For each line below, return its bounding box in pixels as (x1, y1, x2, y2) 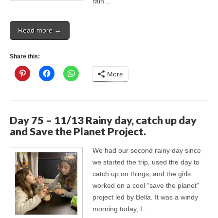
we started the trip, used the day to (92, 158, 200, 166)
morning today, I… (92, 204, 149, 213)
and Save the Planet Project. (10, 125, 146, 138)
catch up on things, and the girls (92, 169, 191, 178)
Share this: (10, 53, 40, 60)
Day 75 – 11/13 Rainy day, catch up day (10, 114, 197, 127)
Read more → (18, 26, 61, 34)
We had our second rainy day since (92, 146, 201, 154)
